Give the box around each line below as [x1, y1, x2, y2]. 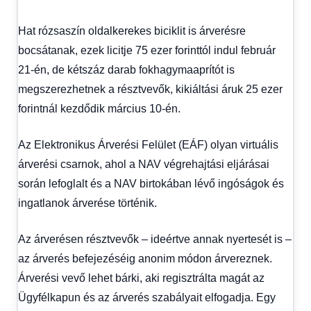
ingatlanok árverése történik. [18, 196, 157, 209]
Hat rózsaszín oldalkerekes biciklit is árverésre [18, 24, 246, 37]
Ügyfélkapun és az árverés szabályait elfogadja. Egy [18, 291, 276, 303]
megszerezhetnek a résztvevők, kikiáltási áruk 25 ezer [18, 83, 283, 95]
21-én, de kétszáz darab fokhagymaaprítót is [18, 63, 235, 76]
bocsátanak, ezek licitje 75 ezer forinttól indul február [18, 44, 276, 56]
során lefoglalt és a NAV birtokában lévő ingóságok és [18, 177, 284, 190]
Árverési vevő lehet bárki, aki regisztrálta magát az [18, 271, 264, 284]
